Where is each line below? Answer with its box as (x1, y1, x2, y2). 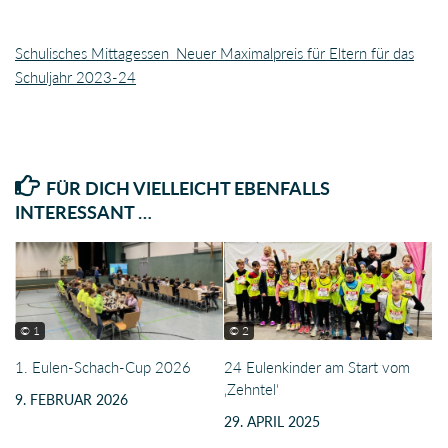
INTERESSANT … (15, 201, 152, 224)
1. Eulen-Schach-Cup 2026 (15, 358, 191, 377)
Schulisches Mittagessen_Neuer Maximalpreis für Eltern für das (15, 44, 414, 63)
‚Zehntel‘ (224, 380, 279, 399)
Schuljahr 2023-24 (15, 68, 136, 87)
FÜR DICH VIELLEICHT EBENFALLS (45, 177, 330, 200)
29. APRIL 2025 (224, 413, 320, 431)
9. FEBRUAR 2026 (15, 391, 128, 409)
